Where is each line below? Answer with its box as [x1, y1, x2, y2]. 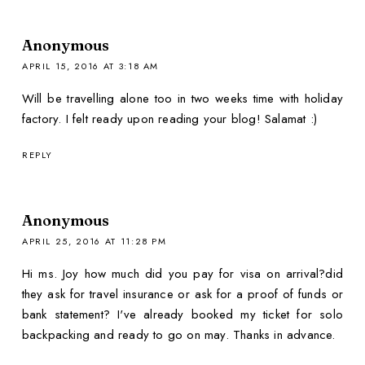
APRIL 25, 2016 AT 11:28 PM [21, 235, 167, 248]
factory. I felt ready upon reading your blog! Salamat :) [21, 109, 318, 128]
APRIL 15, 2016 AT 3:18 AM [21, 59, 160, 73]
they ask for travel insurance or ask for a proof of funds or [21, 285, 344, 304]
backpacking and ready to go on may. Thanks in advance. [21, 326, 336, 345]
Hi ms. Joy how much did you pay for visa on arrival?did [21, 265, 344, 284]
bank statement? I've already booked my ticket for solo [21, 306, 344, 324]
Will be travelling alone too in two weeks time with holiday [21, 89, 344, 108]
